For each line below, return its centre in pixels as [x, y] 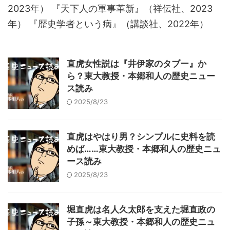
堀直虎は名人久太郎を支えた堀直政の [141, 209]
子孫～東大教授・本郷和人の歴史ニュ [141, 222]
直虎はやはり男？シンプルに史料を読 [141, 137]
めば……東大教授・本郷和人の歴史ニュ [144, 149]
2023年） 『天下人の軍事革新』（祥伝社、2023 [110, 8]
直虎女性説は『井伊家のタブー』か [137, 64]
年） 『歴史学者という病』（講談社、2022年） [108, 24]
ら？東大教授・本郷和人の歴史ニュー [141, 76]
